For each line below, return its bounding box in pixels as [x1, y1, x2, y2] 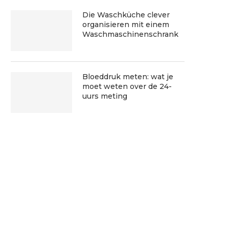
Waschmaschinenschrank [82, 29, 178, 39]
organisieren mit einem [82, 19, 169, 29]
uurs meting [82, 91, 127, 101]
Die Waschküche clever [82, 10, 170, 19]
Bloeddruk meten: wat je [82, 72, 173, 81]
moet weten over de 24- [82, 81, 172, 91]
